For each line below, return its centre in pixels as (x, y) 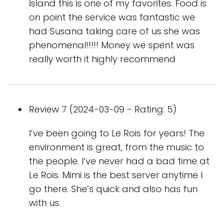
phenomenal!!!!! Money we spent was (112, 45)
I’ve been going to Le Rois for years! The (117, 133)
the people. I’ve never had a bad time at (119, 161)
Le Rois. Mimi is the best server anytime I (116, 175)
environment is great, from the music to (116, 147)
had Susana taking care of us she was (114, 31)
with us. (45, 203)
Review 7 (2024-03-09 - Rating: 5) (103, 109)
